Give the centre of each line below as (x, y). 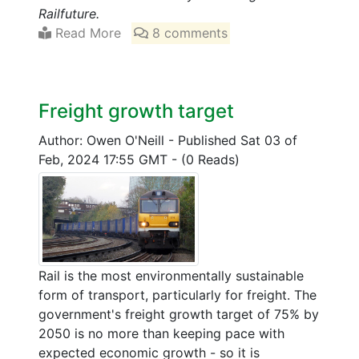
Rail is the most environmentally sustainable (171, 276)
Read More (86, 33)
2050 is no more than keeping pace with (161, 334)
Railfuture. (69, 14)
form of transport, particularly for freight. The (177, 295)
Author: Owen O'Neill (103, 141)
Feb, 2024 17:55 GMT (105, 160)
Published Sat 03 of (238, 141)
